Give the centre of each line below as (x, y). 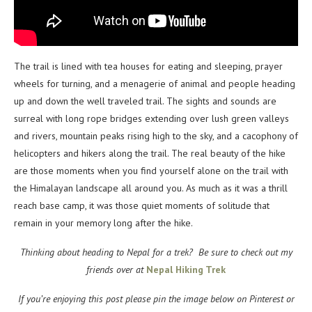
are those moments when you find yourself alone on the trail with (151, 171)
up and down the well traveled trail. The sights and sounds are (145, 101)
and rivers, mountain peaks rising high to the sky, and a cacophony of (156, 136)
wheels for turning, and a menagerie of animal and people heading (155, 84)
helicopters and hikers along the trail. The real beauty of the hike (150, 154)
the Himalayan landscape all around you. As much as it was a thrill (151, 188)
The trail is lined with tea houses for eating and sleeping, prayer (148, 67)
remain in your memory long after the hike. (103, 223)
